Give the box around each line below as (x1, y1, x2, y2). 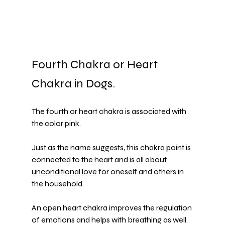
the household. (31, 179, 84, 189)
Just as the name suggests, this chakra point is (31, 143, 192, 153)
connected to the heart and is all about (31, 155, 168, 165)
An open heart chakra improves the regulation (31, 203, 193, 213)
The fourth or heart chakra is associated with (31, 106, 188, 117)
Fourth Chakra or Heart (31, 57, 160, 72)
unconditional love (31, 167, 97, 177)
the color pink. (31, 119, 81, 129)
